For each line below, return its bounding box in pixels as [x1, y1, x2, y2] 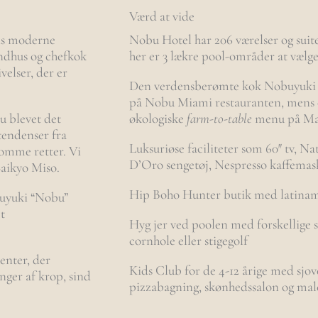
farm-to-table [187, 110, 252, 126]
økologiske [129, 110, 187, 126]
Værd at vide [129, 8, 194, 24]
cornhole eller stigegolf [129, 232, 248, 248]
